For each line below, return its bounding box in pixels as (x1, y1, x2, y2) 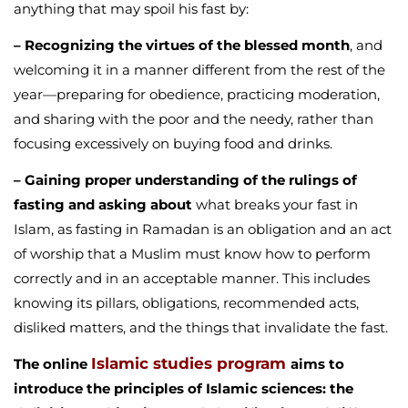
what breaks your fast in (196, 196, 358, 214)
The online (14, 355, 91, 373)
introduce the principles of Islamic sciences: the (14, 380, 353, 398)
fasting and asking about (14, 196, 196, 214)
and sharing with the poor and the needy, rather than (14, 110, 373, 128)
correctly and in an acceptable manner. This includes (14, 270, 370, 288)
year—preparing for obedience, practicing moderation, (14, 86, 380, 104)
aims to (291, 355, 344, 373)
